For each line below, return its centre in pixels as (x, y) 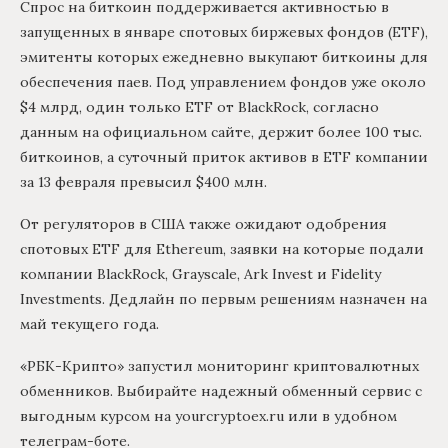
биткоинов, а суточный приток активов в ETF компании (224, 157)
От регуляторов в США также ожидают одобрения (203, 224)
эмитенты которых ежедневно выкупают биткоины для (224, 57)
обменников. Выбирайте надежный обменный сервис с (221, 391)
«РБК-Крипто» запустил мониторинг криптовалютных (219, 366)
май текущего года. (89, 324)
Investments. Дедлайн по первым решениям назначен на (223, 299)
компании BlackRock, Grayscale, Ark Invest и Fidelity (200, 274)
